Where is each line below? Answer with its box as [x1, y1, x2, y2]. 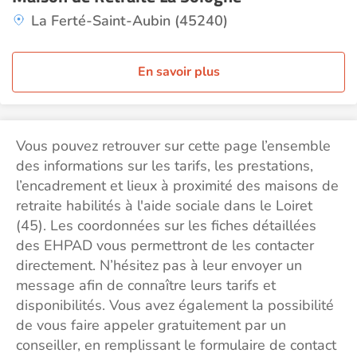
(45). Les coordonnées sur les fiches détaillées [16, 216, 316, 235]
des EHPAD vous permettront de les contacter [16, 236, 314, 255]
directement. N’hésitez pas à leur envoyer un [16, 256, 302, 275]
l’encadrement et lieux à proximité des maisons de [16, 176, 339, 195]
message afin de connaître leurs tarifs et [16, 276, 276, 295]
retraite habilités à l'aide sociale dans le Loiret [16, 196, 312, 215]
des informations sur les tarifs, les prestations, [16, 156, 313, 175]
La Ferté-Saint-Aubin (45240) [31, 11, 228, 30]
